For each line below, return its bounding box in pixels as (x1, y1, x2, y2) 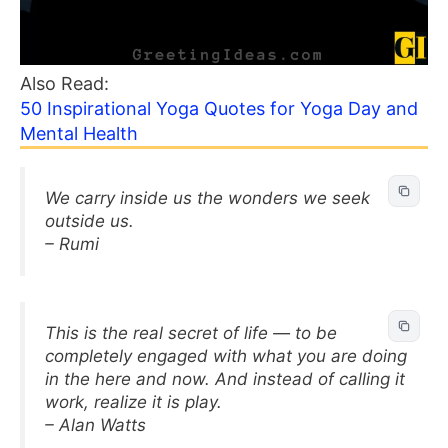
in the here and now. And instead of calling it (45, 368, 405, 389)
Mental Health (20, 123, 138, 144)
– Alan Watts (45, 414, 146, 435)
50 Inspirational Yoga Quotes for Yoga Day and (20, 98, 418, 119)
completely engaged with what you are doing (45, 345, 407, 366)
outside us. (45, 211, 134, 231)
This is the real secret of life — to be (45, 322, 337, 343)
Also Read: (20, 73, 114, 94)
